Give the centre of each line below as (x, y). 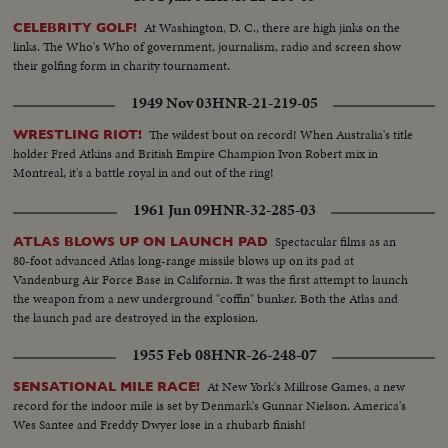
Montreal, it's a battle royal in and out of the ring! (144, 173)
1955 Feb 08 (171, 355)
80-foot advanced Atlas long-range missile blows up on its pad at (184, 261)
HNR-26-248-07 (263, 355)
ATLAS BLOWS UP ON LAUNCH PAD (141, 242)
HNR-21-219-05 (264, 103)
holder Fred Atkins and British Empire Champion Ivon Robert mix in (196, 154)
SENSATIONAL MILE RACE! (107, 387)
